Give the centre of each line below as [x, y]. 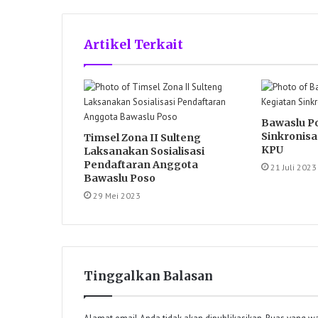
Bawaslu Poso [120, 178]
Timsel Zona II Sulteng [142, 138]
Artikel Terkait [133, 44]
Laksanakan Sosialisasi [144, 151]
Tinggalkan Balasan [148, 276]
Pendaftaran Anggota [141, 165]
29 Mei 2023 [117, 196]
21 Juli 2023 [293, 167]
